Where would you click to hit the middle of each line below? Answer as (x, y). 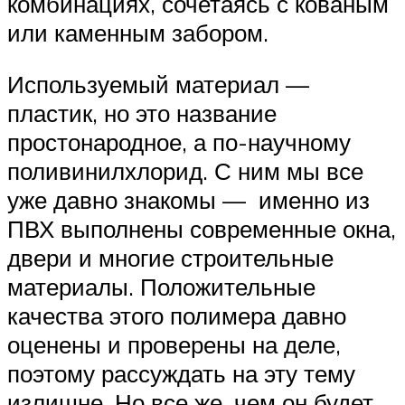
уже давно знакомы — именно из (188, 200)
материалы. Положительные (161, 287)
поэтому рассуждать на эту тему (181, 374)
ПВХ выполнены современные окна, (202, 229)
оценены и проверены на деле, (174, 345)
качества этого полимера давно (177, 316)
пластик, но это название (142, 113)
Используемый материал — (158, 85)
